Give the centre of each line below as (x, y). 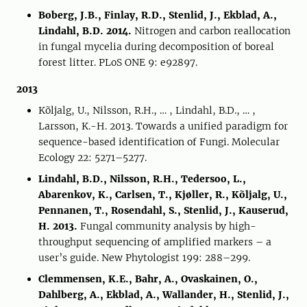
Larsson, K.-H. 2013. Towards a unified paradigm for (163, 126)
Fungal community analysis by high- (168, 226)
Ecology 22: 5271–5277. (93, 158)
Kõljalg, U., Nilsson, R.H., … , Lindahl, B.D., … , (147, 110)
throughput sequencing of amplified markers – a (155, 242)
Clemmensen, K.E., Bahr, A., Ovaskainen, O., (148, 279)
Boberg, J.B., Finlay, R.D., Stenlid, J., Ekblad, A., (158, 15)
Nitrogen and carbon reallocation (212, 31)
